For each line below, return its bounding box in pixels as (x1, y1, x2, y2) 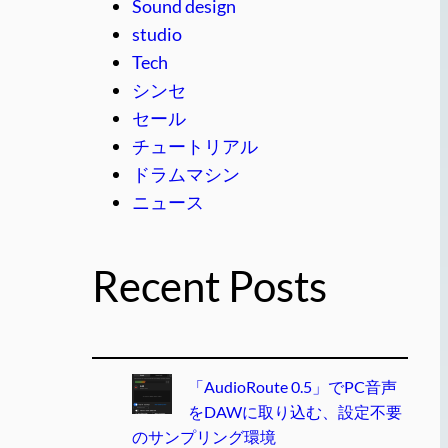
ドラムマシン (132, 162, 240, 185)
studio (132, 22, 182, 45)
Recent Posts (92, 261, 328, 312)
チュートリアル (132, 134, 258, 157)
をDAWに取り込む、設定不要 (187, 402, 402, 422)
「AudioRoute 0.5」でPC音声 (187, 377, 397, 397)
